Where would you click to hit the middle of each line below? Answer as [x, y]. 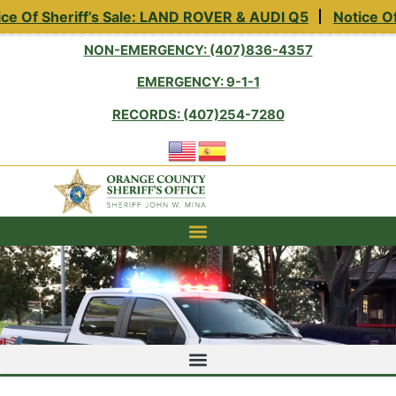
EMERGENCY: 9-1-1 [198, 82]
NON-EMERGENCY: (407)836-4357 [198, 50]
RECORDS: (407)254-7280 [198, 114]
